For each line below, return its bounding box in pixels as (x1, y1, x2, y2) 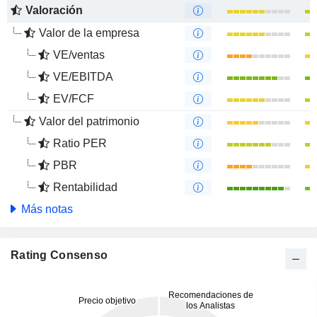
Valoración (25, 4, 83, 16)
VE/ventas (53, 49, 105, 61)
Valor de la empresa (39, 27, 139, 39)
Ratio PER (53, 137, 107, 149)
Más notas (18, 203, 73, 215)
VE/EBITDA (53, 71, 113, 83)
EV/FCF (53, 93, 94, 105)
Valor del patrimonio (39, 115, 139, 127)
